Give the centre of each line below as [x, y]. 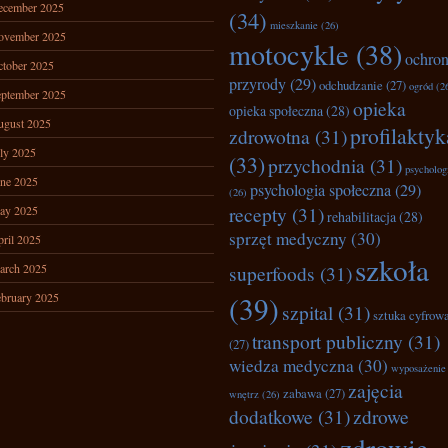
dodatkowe [271, 416]
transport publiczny [327, 341]
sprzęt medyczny [288, 238]
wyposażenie [418, 368]
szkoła [392, 269]
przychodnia [316, 165]
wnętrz [244, 394]
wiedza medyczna [291, 365]
